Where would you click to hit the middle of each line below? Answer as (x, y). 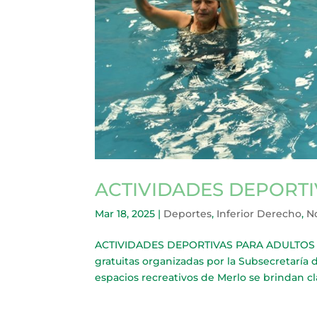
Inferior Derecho (259, 213)
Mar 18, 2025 (125, 213)
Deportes (188, 213)
